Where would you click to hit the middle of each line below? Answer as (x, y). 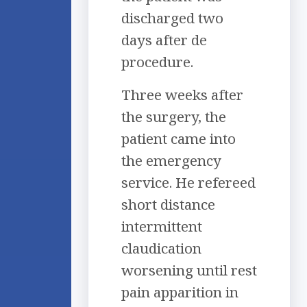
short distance (168, 205)
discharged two (172, 18)
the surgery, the (174, 117)
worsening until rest (189, 270)
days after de (164, 40)
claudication (161, 248)
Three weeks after (182, 95)
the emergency (171, 161)
